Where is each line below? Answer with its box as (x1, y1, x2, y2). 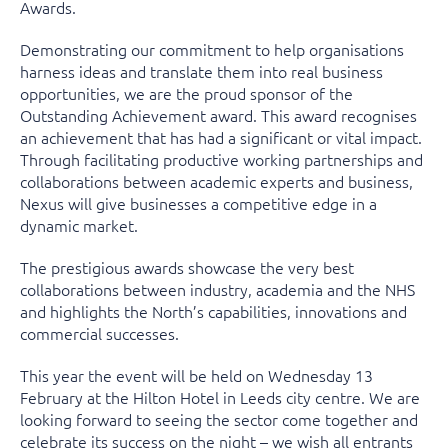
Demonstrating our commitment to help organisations (20, 38, 404, 60)
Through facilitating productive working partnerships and (20, 148, 423, 170)
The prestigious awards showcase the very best (20, 256, 354, 278)
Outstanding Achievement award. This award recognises (20, 104, 417, 126)
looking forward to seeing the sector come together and (20, 408, 418, 430)
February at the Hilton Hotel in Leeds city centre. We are (20, 386, 420, 408)
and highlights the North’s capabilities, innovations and (20, 300, 407, 322)
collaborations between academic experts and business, (20, 170, 413, 192)
